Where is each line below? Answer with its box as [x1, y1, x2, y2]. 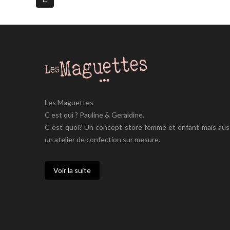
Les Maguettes [45, 98, 93, 107]
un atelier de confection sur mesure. [45, 135, 160, 144]
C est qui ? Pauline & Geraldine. [45, 110, 144, 119]
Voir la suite [53, 165, 91, 175]
